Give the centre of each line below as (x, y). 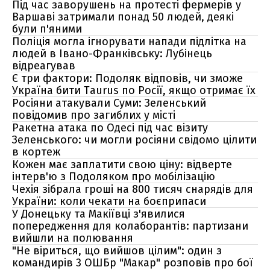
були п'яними (47, 29)
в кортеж (36, 152)
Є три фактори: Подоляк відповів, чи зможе (127, 78)
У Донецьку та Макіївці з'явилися (99, 214)
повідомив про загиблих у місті (94, 115)
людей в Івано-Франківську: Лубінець (112, 54)
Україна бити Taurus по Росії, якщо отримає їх (134, 90)
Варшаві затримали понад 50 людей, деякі (123, 17)
